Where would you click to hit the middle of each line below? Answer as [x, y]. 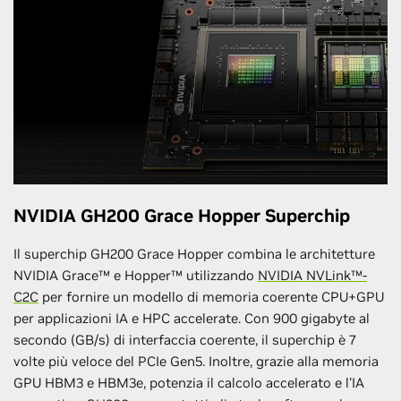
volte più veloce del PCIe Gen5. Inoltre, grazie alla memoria [196, 361]
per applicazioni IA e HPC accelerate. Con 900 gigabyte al [192, 318]
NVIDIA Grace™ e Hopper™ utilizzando [136, 275]
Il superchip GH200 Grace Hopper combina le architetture [194, 253]
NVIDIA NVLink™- [312, 275]
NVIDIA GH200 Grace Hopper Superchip [182, 215]
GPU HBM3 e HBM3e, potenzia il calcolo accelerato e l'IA [189, 382]
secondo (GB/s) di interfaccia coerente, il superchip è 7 [185, 339]
